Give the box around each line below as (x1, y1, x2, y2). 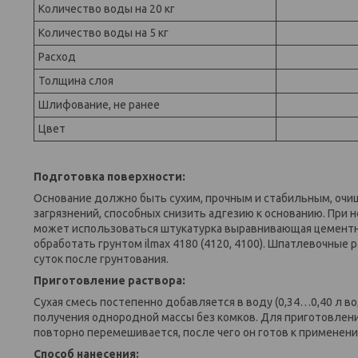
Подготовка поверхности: (34, 169, 185, 183)
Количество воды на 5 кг (38, 26, 169, 39)
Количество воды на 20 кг (38, 2, 175, 15)
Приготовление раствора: (34, 273, 185, 287)
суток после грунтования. (34, 252, 169, 265)
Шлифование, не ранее (38, 97, 160, 111)
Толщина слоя (38, 74, 113, 87)
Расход (38, 50, 76, 63)
